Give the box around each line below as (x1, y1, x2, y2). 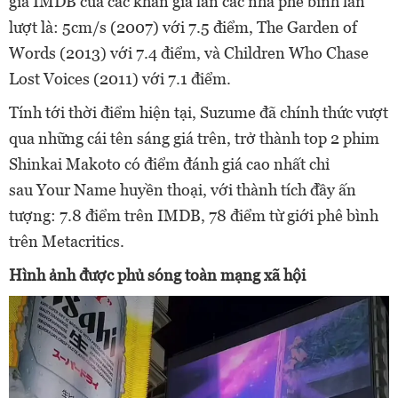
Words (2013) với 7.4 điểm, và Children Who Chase (9, 43, 369, 62)
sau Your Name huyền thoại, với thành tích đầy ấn (9, 179, 356, 199)
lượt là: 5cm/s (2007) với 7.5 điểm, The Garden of (9, 17, 357, 36)
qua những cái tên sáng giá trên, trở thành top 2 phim (9, 128, 379, 147)
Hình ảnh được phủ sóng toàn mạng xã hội (9, 265, 306, 284)
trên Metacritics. (9, 231, 124, 251)
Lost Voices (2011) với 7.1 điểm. (9, 68, 231, 88)
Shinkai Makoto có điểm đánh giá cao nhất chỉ (9, 154, 330, 173)
